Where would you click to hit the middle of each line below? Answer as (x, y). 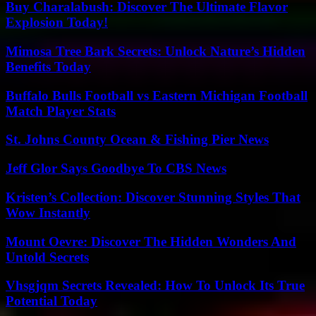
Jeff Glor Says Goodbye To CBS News (116, 169)
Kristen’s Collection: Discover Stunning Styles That (153, 197)
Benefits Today (48, 66)
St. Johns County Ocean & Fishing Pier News (137, 140)
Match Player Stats (61, 111)
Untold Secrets (47, 257)
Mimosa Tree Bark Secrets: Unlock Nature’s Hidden (156, 51)
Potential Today (51, 301)
